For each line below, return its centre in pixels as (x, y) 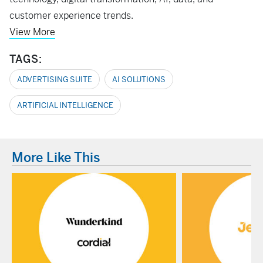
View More (32, 32)
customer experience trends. (71, 16)
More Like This (56, 158)
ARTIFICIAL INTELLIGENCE (65, 105)
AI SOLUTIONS (139, 80)
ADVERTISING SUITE (55, 80)
